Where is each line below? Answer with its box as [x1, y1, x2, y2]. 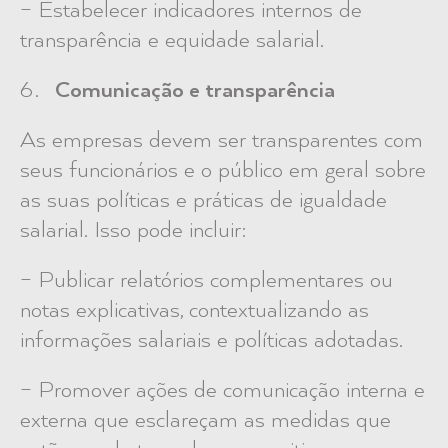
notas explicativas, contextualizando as [20, 297, 369, 324]
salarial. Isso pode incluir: [20, 217, 246, 244]
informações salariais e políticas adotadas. [20, 327, 403, 354]
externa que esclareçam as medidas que [20, 407, 391, 434]
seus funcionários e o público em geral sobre [20, 157, 426, 184]
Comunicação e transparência [55, 77, 335, 104]
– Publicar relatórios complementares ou [20, 267, 393, 294]
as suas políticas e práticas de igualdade [20, 187, 387, 214]
